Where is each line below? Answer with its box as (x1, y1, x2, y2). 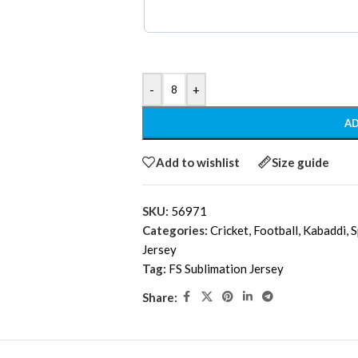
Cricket (209, 223, 249, 238)
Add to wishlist (155, 154, 240, 169)
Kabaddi (302, 223, 346, 238)
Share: (141, 289, 177, 304)
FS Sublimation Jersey (168, 261, 284, 276)
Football (253, 223, 298, 238)
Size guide (271, 154, 329, 169)
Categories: (141, 223, 208, 238)
